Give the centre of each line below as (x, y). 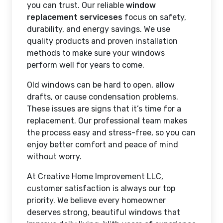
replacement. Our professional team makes (107, 120)
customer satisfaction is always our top (101, 188)
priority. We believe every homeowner (96, 200)
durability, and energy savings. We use (99, 29)
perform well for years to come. (86, 65)
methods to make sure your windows (96, 53)
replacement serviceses (75, 17)
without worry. (54, 156)
